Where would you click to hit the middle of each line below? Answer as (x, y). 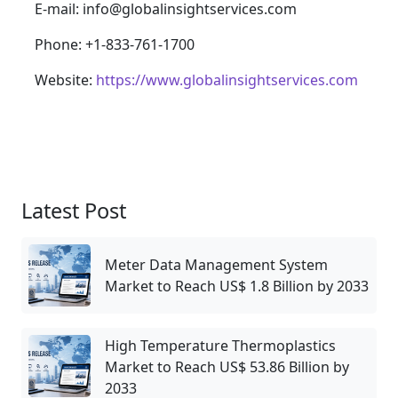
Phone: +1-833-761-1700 (115, 45)
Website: (65, 80)
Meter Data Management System (216, 265)
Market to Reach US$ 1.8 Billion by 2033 (237, 287)
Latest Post (74, 211)
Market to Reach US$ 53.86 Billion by (227, 367)
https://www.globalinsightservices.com (227, 80)
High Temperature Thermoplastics (220, 346)
